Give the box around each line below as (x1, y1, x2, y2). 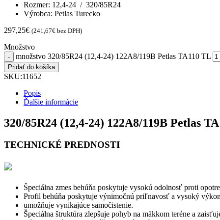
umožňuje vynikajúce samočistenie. (24, 200, 133, 209)
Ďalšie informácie (24, 98, 78, 107)
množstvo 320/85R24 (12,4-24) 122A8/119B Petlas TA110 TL (16, 52, 211, 61)
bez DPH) (55, 27, 82, 35)
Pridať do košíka (8, 63, 55, 71)
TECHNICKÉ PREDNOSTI (4, 139, 120, 150)
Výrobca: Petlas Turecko (24, 9, 100, 18)
